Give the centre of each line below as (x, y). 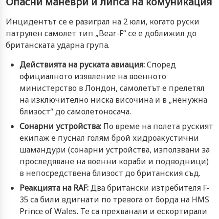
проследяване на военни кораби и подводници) (114, 161)
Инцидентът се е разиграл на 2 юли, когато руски (103, 21)
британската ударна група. (58, 45)
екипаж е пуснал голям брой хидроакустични (109, 138)
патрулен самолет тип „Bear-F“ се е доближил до (101, 33)
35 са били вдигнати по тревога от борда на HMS (114, 199)
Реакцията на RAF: (54, 187)
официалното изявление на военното (93, 76)
